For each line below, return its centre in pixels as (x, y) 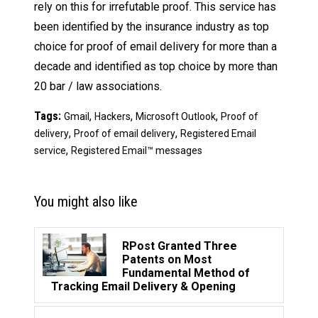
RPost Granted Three (180, 246)
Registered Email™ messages (137, 151)
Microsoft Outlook (176, 117)
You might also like (86, 202)
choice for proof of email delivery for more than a (155, 47)
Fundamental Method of (186, 273)
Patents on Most (167, 260)
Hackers (113, 117)
